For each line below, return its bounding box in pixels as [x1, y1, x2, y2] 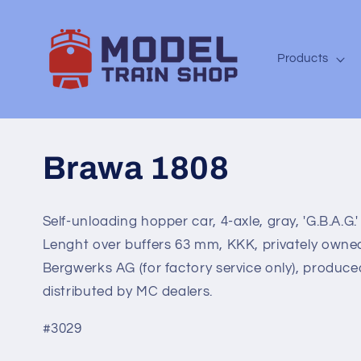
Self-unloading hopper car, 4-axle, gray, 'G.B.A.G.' [42, 214, 359, 229]
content [24, 19, 75, 33]
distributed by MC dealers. [42, 284, 213, 299]
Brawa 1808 [42, 150, 230, 185]
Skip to [24, 5, 69, 19]
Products [276, 52, 330, 65]
